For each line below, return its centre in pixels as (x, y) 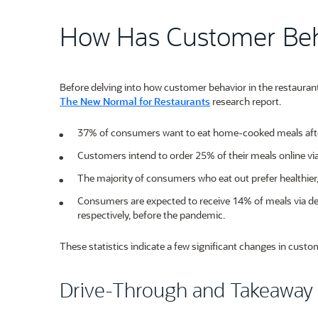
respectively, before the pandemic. (151, 215)
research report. (246, 101)
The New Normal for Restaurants (135, 101)
